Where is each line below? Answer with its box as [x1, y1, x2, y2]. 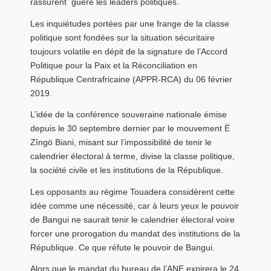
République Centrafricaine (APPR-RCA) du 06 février [30, 74, 232, 84]
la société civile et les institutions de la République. [30, 165, 223, 175]
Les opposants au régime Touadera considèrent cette [30, 186, 235, 197]
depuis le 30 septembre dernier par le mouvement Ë [30, 123, 230, 134]
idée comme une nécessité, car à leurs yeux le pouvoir [30, 200, 239, 211]
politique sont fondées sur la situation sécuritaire [30, 32, 215, 42]
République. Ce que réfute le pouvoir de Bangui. [30, 242, 215, 252]
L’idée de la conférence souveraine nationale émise [30, 109, 227, 120]
